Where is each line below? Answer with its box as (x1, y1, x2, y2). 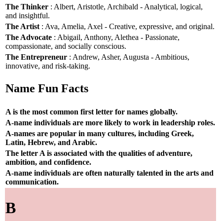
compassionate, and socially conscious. (5, 41, 126, 50)
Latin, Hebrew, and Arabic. (5, 138, 97, 147)
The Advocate (5, 33, 52, 41)
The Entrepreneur (5, 52, 67, 61)
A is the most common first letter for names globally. (5, 107, 178, 116)
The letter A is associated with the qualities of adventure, (5, 148, 192, 157)
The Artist (5, 22, 39, 31)
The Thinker (5, 2, 48, 11)
